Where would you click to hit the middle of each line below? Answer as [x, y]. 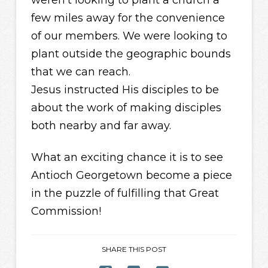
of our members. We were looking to [129, 36]
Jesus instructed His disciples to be [125, 89]
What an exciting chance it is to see [127, 158]
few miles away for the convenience [128, 18]
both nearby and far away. [101, 125]
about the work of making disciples [126, 107]
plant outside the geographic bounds [131, 54]
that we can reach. [80, 71]
